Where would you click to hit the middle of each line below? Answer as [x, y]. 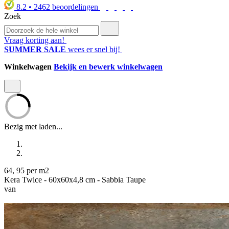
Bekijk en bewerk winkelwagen [108, 67]
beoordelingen [75, 7]
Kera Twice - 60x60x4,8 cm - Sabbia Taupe [75, 180]
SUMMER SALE [36, 50]
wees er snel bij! [94, 50]
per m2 [38, 171]
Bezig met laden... [33, 127]
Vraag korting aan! [34, 40]
